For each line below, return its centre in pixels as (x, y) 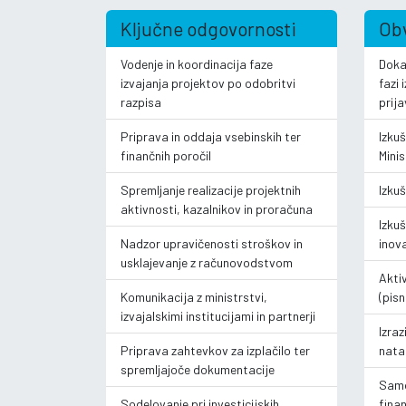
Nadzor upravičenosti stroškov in (212, 243)
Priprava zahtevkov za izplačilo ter (215, 350)
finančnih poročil (166, 155)
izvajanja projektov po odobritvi (208, 82)
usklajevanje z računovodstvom (207, 262)
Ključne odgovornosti (208, 28)
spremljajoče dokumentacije (198, 369)
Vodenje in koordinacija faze (197, 63)
